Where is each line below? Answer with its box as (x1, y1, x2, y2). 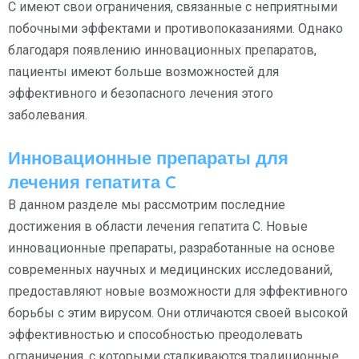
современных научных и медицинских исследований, (8, 261, 333, 277)
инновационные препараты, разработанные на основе (8, 240, 335, 256)
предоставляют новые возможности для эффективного (8, 283, 348, 299)
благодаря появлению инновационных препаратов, (8, 42, 317, 58)
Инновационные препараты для (8, 146, 288, 169)
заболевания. (8, 107, 87, 123)
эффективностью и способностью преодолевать (8, 326, 303, 342)
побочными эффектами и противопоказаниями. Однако (8, 20, 343, 36)
